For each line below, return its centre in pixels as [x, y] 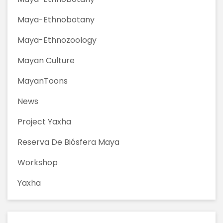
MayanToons [43, 81]
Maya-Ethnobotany [56, 19]
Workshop [38, 162]
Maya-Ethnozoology [57, 40]
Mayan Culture [46, 60]
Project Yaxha [44, 121]
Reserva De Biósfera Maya [68, 142]
